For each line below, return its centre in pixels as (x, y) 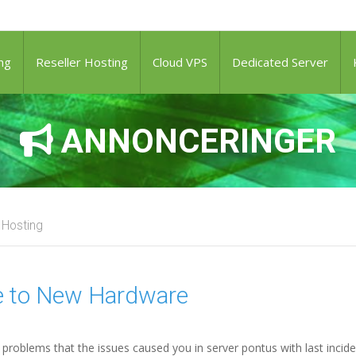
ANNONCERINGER (195, 141)
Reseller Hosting (82, 62)
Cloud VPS (180, 62)
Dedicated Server (280, 62)
